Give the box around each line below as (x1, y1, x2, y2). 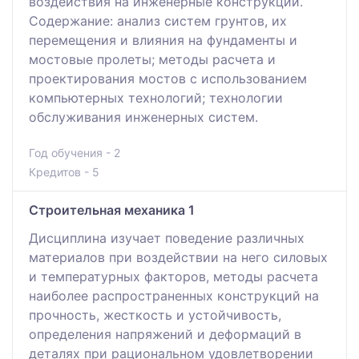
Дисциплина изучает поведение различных (29, 229, 305, 246)
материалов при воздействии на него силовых (29, 248, 328, 265)
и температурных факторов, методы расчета (29, 268, 318, 284)
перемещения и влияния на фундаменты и (29, 31, 297, 48)
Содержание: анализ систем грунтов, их (29, 12, 287, 29)
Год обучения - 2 (29, 145, 120, 159)
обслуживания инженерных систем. (29, 108, 258, 125)
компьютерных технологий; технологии (29, 89, 283, 106)
